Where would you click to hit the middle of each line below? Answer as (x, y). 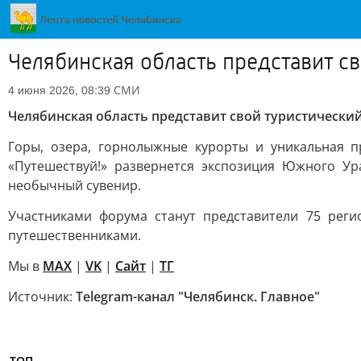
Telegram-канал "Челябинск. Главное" (198, 297)
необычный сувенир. (75, 185)
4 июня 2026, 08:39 (59, 90)
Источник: (42, 297)
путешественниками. (75, 235)
